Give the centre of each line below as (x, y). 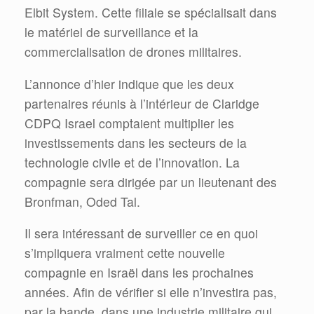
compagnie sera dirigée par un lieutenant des (151, 182)
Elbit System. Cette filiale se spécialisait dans (151, 13)
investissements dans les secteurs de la (136, 142)
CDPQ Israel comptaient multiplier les (129, 123)
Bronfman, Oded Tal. (82, 201)
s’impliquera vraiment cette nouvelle (125, 253)
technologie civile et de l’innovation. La (132, 162)
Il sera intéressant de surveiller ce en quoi (141, 233)
